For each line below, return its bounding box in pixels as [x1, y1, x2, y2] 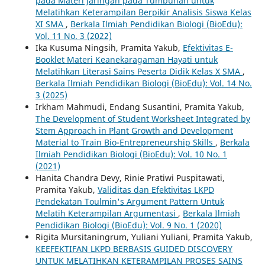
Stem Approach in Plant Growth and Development [35, 124, 233, 136]
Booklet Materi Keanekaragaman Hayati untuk [35, 53, 218, 65]
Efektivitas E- [182, 41, 233, 53]
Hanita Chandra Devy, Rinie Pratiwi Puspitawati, [35, 172, 225, 183]
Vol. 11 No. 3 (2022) [35, 30, 112, 41]
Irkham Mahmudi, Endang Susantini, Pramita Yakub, [35, 101, 244, 112]
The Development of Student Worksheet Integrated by [35, 112, 250, 124]
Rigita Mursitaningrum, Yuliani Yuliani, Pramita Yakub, [35, 231, 253, 243]
